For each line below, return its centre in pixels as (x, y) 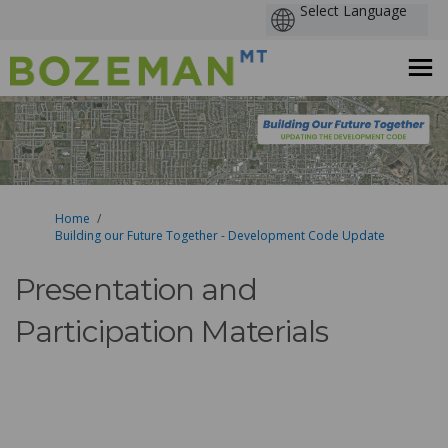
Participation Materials (172, 332)
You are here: (52, 218)
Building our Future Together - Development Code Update (220, 236)
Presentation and (136, 290)
